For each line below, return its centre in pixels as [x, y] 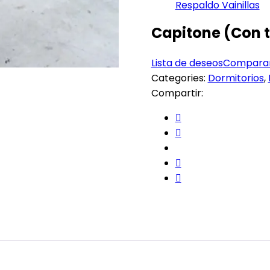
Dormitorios [236, 78]
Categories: [179, 78]
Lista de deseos [187, 63]
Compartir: [177, 93]
